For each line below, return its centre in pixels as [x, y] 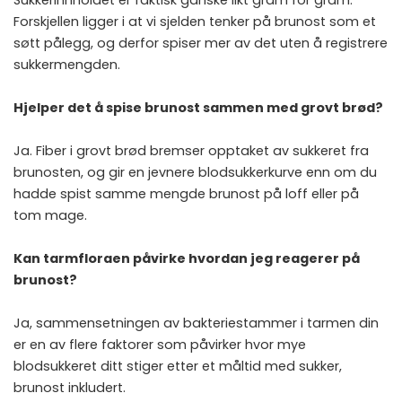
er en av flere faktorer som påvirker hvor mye [160, 344]
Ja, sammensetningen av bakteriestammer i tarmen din [196, 323]
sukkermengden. [67, 64]
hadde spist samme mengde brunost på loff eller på [186, 193]
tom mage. [50, 215]
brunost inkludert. [70, 387]
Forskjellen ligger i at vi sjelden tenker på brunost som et [195, 21]
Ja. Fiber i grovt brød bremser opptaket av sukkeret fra [191, 150]
